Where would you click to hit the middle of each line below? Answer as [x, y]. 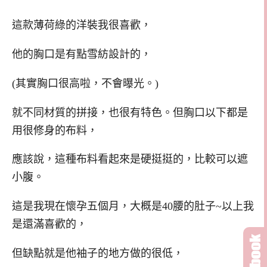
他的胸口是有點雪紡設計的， [82, 55]
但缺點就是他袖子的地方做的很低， [98, 253]
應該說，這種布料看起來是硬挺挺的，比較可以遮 [130, 159]
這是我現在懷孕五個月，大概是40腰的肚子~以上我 [133, 207]
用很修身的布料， [55, 130]
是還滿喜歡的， [49, 224]
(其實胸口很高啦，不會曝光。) [85, 83]
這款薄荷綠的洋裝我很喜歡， [82, 25]
